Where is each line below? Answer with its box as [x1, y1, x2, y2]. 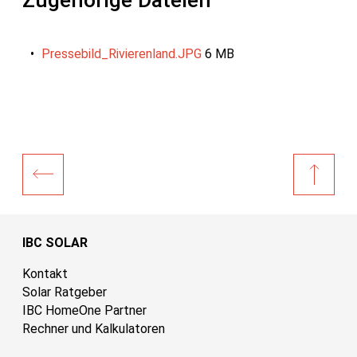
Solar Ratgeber [22, 284, 107, 300]
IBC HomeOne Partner [22, 303, 147, 318]
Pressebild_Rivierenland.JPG [41, 45, 205, 61]
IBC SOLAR [22, 235, 88, 250]
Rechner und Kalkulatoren [22, 321, 165, 336]
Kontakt [22, 266, 68, 281]
